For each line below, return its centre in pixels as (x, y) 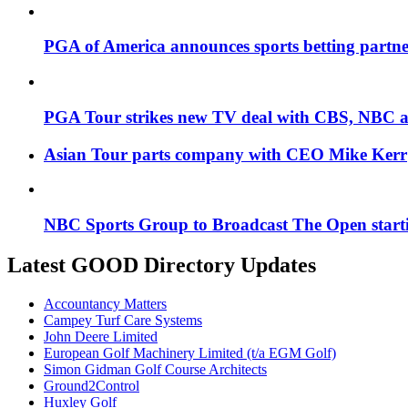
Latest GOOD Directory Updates (162, 265)
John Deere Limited (101, 336)
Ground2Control (92, 385)
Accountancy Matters (105, 303)
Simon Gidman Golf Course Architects (155, 369)
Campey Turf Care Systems (123, 320)
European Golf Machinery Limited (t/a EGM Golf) (190, 352)
